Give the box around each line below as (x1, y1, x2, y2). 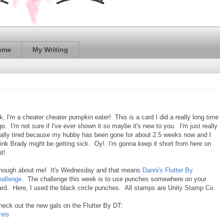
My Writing (32, 46, 68, 54)
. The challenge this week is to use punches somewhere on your (22, 175, 206, 183)
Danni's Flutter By (142, 166, 193, 174)
